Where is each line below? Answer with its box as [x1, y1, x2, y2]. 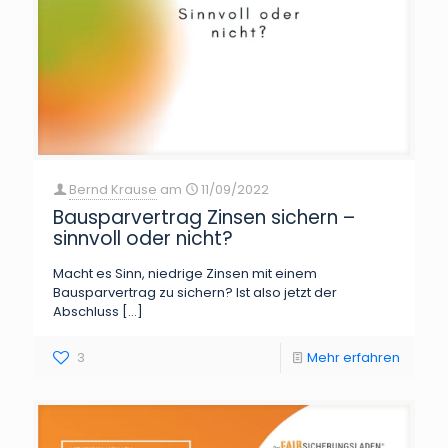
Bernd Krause [69, 179, 157, 199]
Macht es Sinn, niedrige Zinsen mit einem [53, 263, 317, 283]
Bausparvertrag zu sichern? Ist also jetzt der [53, 282, 337, 302]
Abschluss [53, 301, 119, 321]
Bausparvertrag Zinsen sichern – [53, 203, 355, 231]
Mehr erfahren [307, 347, 400, 367]
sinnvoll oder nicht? [53, 224, 233, 252]
